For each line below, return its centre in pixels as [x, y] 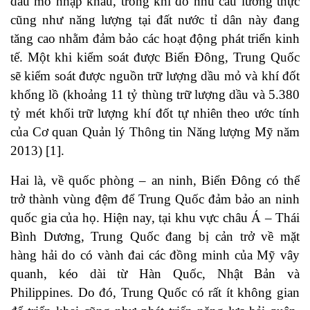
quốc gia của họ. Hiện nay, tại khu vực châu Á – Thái [155, 218]
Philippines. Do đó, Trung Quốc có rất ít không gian [155, 293]
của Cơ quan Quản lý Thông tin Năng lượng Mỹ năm [155, 132]
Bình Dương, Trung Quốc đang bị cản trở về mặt [155, 237]
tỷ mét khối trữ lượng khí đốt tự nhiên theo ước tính [155, 113]
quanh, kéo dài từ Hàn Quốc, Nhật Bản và [155, 274]
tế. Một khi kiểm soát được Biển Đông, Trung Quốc [155, 57]
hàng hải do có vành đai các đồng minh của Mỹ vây [155, 255]
